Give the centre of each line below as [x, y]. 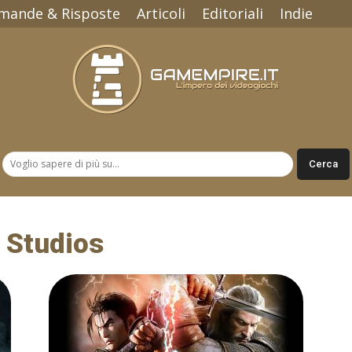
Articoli [161, 13]
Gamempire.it [209, 165]
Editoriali [233, 13]
